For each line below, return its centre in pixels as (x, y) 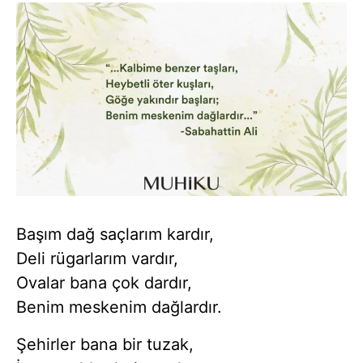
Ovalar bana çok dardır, (104, 282)
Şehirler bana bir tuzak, (105, 344)
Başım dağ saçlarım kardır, (115, 234)
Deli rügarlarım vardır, (97, 258)
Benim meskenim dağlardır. (119, 307)
